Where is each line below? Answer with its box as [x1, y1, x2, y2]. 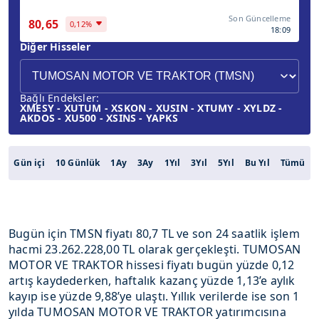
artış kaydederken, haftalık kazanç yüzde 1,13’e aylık [9, 273, 296, 288]
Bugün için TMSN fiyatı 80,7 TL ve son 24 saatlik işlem [9, 226, 300, 241]
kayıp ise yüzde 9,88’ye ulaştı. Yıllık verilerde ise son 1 [9, 288, 300, 304]
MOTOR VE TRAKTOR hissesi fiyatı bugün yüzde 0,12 [9, 257, 295, 273]
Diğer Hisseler [20, 40, 90, 53]
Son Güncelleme [229, 13, 291, 23]
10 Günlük [55, 157, 100, 169]
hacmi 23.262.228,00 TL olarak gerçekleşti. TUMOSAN [9, 241, 301, 257]
